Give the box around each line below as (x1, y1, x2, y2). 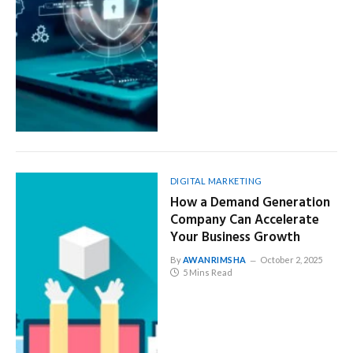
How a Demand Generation (169, 192, 330, 214)
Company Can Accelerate (169, 210, 319, 232)
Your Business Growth (169, 227, 300, 249)
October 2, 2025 (260, 255, 323, 266)
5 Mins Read (182, 267, 232, 278)
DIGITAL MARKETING (169, 176, 262, 187)
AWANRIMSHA (182, 255, 247, 266)
